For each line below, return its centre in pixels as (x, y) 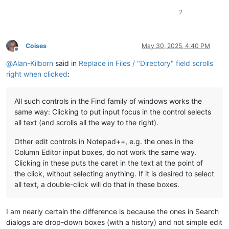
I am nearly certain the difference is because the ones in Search (112, 211)
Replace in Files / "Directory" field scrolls (146, 63)
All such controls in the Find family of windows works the (108, 101)
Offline (25, 53)
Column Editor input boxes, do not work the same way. (106, 152)
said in (66, 63)
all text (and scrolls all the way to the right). (86, 122)
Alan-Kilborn (33, 63)
